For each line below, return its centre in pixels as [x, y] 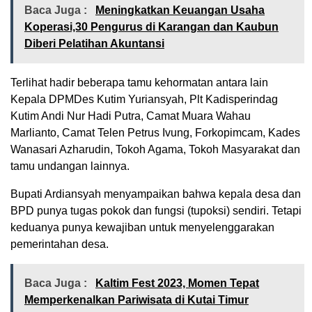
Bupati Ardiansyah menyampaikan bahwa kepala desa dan [156, 194]
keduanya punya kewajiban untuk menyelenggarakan [142, 228]
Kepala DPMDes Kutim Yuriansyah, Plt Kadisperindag [144, 100]
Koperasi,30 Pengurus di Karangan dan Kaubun [151, 27]
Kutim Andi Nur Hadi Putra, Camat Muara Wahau [131, 116]
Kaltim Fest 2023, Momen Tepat [177, 283]
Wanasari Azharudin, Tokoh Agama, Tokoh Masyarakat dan [155, 150]
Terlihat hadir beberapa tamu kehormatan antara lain [141, 83]
